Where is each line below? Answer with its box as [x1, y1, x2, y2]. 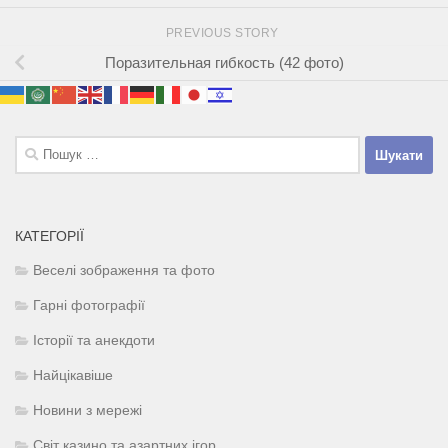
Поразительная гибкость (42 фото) [104, 53, 344, 71]
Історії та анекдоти [33, 333, 155, 349]
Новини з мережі [33, 403, 142, 419]
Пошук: [14, 138, 64, 156]
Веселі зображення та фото [33, 263, 215, 279]
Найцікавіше [33, 368, 113, 384]
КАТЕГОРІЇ [15, 228, 84, 245]
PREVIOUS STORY [165, 26, 283, 41]
